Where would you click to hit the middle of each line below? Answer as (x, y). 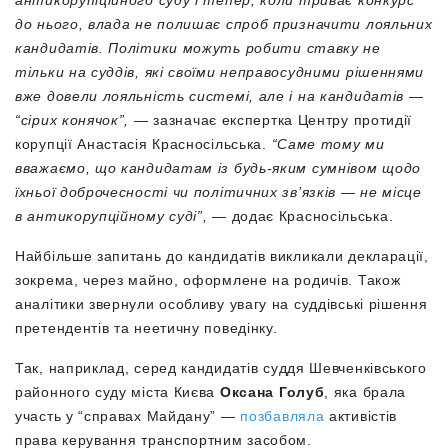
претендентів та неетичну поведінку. (146, 327)
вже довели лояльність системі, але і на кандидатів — (219, 95)
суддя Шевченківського (345, 367)
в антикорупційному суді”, (111, 215)
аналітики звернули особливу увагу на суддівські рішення (221, 303)
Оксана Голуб (272, 391)
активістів (361, 415)
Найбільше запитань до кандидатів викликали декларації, (222, 255)
